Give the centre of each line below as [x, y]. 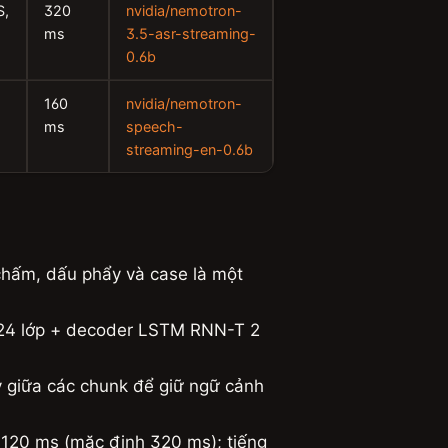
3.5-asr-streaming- [191, 33]
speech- [154, 126]
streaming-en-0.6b [189, 149]
